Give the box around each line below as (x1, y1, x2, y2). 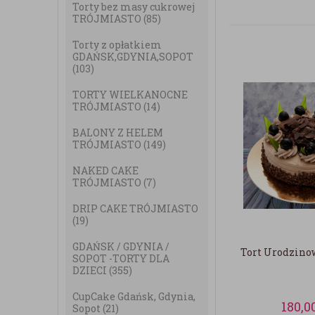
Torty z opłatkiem (72, 38, 162, 51)
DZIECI (72, 264, 109, 277)
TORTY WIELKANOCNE (72, 88, 188, 101)
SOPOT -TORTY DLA (72, 252, 169, 265)
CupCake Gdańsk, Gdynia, (72, 290, 195, 303)
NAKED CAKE (72, 164, 139, 177)
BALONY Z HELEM (72, 126, 163, 139)
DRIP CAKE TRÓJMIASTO (72, 202, 198, 215)
